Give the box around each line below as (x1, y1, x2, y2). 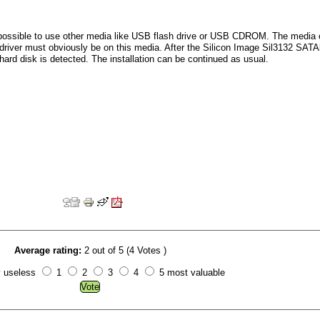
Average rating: (14, 245, 81, 256)
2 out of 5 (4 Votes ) (84, 245, 166, 256)
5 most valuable (166, 266, 225, 278)
